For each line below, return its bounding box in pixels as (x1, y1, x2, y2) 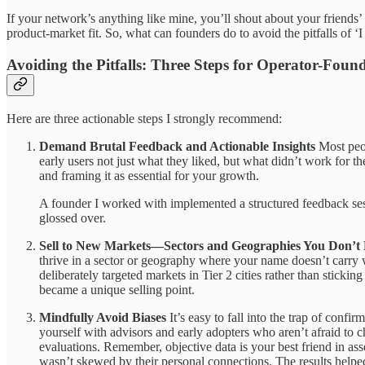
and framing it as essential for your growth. (39, 168, 259, 182)
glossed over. (39, 210, 106, 225)
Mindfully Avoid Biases (39, 310, 166, 324)
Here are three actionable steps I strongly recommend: (7, 111, 282, 125)
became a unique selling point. (39, 282, 195, 297)
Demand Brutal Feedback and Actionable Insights (39, 139, 315, 153)
